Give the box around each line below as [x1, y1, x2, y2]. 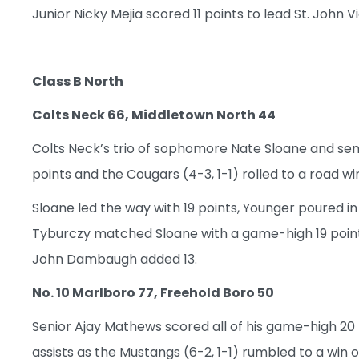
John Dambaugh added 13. [32, 249, 197, 268]
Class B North [32, 71, 123, 91]
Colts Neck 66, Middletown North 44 [32, 105, 276, 124]
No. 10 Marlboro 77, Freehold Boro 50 [32, 283, 274, 302]
